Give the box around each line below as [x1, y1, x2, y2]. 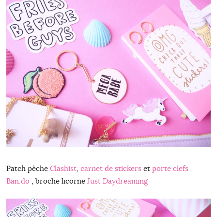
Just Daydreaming [87, 176, 148, 186]
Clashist [49, 163, 77, 173]
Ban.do [6, 176, 31, 186]
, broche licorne [31, 176, 87, 186]
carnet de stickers [80, 163, 141, 173]
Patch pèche [6, 163, 50, 173]
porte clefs [152, 163, 188, 173]
